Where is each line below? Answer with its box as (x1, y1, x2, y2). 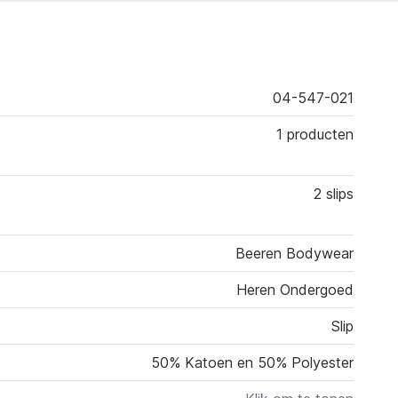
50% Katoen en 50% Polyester (151, 354, 354, 372)
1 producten (276, 125, 354, 144)
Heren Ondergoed (236, 281, 354, 299)
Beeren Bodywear (235, 244, 354, 263)
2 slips (314, 185, 354, 203)
